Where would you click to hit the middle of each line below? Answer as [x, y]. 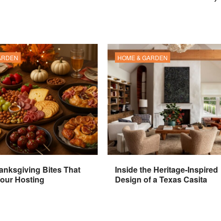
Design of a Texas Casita [161, 180]
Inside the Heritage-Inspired [167, 170]
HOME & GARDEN [143, 58]
